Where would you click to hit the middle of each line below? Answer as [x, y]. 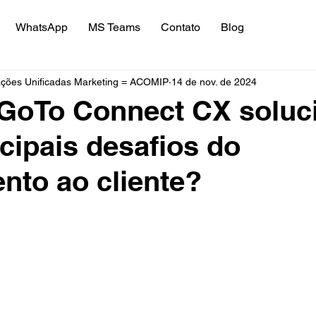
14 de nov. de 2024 [214, 81]
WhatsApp [42, 27]
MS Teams [114, 27]
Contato [180, 27]
